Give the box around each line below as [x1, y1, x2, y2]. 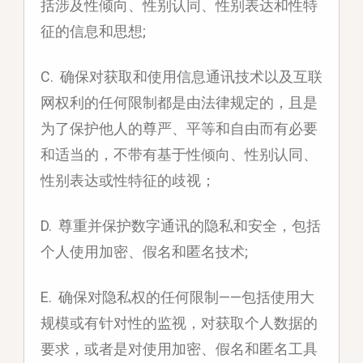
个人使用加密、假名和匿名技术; [40, 243, 248, 261]
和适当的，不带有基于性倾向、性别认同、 [40, 146, 318, 164]
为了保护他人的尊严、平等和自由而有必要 [40, 120, 318, 138]
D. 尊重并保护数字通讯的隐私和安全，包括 [40, 217, 321, 235]
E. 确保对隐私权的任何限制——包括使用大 [40, 288, 314, 306]
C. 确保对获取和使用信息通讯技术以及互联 [40, 68, 322, 86]
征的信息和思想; [40, 23, 146, 41]
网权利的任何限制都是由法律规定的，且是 [40, 94, 318, 112]
